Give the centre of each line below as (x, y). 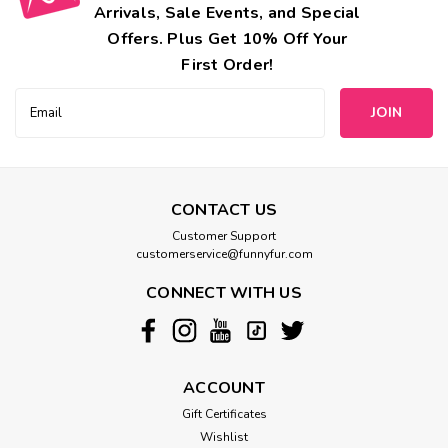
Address (41, 120)
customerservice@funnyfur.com (224, 254)
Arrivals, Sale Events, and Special (227, 13)
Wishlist (224, 437)
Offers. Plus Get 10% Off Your (227, 39)
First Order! (227, 65)
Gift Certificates (224, 414)
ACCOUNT (224, 388)
